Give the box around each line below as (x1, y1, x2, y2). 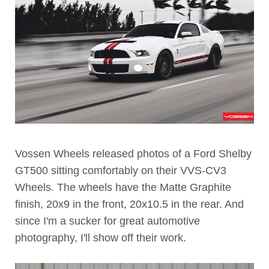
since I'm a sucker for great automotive (15, 215, 200, 228)
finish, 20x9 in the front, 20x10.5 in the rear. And (15, 198, 244, 211)
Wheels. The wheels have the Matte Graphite (15, 181, 231, 194)
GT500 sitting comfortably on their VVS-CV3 (15, 165, 226, 177)
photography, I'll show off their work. (15, 232, 186, 244)
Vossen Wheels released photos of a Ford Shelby (15, 148, 252, 160)
